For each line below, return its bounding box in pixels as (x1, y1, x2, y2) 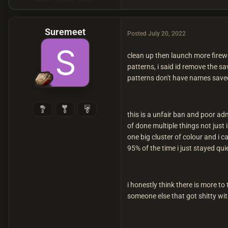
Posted (127, 30, 148, 38)
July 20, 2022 (148, 30, 186, 38)
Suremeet (44, 26, 85, 38)
